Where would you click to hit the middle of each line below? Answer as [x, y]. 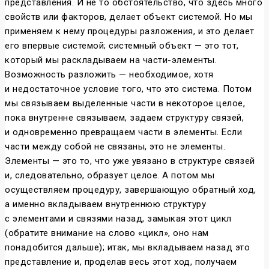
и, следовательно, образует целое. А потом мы [110, 176]
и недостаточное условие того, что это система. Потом [128, 89]
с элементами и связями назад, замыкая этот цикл [118, 219]
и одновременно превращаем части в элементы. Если [123, 132]
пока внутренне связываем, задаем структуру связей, [124, 118]
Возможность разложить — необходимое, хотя [109, 75]
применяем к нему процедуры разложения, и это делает [130, 32]
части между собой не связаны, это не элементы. [115, 147]
